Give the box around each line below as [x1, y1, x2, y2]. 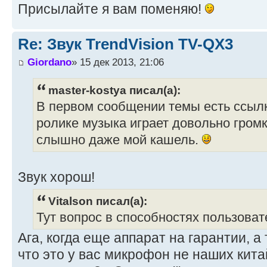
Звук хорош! [18, 169, 95, 185]
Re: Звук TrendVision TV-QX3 [18, 35, 233, 54]
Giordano [27, 55, 72, 68]
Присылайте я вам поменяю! [18, 1, 205, 17]
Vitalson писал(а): [48, 194, 147, 208]
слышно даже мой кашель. [36, 132, 202, 147]
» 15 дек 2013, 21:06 [72, 55, 164, 68]
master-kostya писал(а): [48, 83, 181, 97]
